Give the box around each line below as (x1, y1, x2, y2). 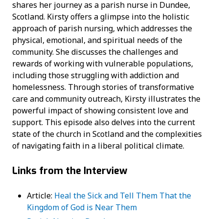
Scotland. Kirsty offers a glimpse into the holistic (12, 11, 189, 22)
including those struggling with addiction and (12, 69, 179, 81)
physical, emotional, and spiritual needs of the (12, 34, 182, 45)
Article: (27, 190, 54, 201)
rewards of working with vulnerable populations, (12, 58, 193, 69)
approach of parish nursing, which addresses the (12, 22, 192, 34)
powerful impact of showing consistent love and (12, 105, 188, 116)
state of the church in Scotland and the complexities (12, 128, 202, 139)
